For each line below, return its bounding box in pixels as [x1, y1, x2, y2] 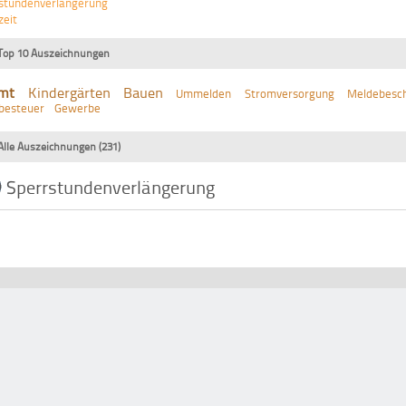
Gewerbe [54, 100, 101, 117]
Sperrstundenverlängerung [6, 174, 216, 200]
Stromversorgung [244, 85, 334, 102]
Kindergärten [27, 82, 111, 103]
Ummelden [176, 85, 232, 102]
